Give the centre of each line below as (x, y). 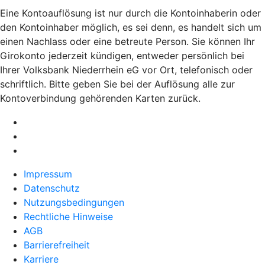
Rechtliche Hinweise (68, 216)
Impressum (48, 174)
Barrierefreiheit (57, 245)
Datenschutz (52, 188)
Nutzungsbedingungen (74, 202)
